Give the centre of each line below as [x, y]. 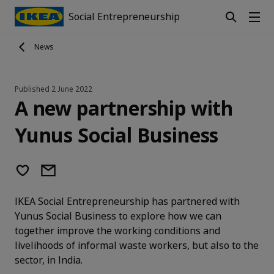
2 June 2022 [72, 89]
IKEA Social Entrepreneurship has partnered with [127, 201]
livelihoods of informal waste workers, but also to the [137, 245]
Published [32, 89]
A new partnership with [124, 108]
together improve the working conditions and [117, 230]
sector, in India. [49, 260]
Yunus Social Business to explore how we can [118, 216]
